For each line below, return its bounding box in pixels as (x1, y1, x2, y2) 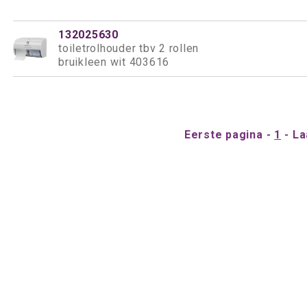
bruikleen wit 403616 (58, 56, 169, 69)
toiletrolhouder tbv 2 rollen (58, 42, 199, 55)
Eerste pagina (184, 128, 263, 141)
